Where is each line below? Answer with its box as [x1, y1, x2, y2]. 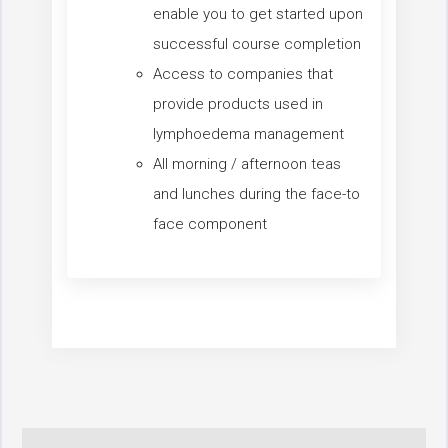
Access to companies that [153, 65, 333, 84]
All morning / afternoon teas [153, 155, 341, 174]
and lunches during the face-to [153, 185, 360, 204]
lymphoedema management [153, 125, 344, 144]
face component [153, 215, 267, 234]
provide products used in [153, 95, 323, 114]
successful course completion [153, 35, 361, 54]
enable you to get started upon [153, 5, 363, 24]
